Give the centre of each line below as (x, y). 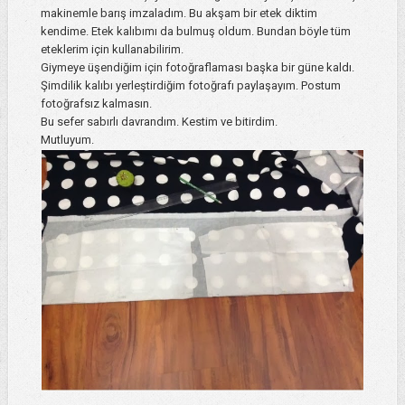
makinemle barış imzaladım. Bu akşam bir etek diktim (179, 13)
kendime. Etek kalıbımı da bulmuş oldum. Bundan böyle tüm (195, 31)
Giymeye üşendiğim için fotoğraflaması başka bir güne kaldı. (197, 67)
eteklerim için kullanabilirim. (112, 49)
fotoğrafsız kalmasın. (96, 103)
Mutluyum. (68, 139)
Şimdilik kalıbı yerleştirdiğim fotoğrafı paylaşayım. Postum (190, 85)
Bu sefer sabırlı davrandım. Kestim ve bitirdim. (159, 121)
